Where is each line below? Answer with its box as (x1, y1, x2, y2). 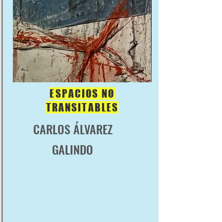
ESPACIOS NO (50, 87, 115, 100)
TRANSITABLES (46, 101, 119, 113)
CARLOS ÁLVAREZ (33, 120, 112, 138)
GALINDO (52, 140, 93, 158)
